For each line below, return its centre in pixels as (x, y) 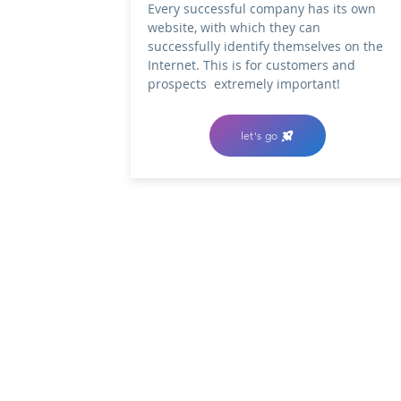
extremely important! (277, 84)
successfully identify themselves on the (265, 46)
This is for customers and (277, 65)
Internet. (174, 65)
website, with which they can (234, 27)
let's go (259, 136)
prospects (181, 84)
